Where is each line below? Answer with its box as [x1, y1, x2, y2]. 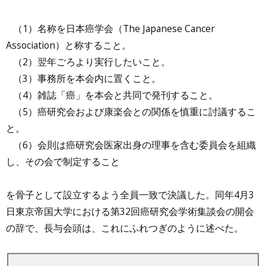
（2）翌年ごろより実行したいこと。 [6, 55, 170, 68]
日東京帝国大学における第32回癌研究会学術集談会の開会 [6, 204, 254, 218]
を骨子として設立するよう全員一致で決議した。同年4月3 [6, 188, 254, 201]
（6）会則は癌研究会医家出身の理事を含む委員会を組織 [6, 138, 256, 151]
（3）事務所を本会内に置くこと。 [6, 71, 161, 85]
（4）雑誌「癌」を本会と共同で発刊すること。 [6, 88, 218, 102]
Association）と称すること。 [6, 38, 131, 52]
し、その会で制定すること [6, 154, 120, 168]
